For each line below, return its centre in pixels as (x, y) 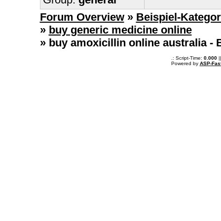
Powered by (185, 63)
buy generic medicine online (120, 30)
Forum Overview (82, 17)
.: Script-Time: (187, 58)
